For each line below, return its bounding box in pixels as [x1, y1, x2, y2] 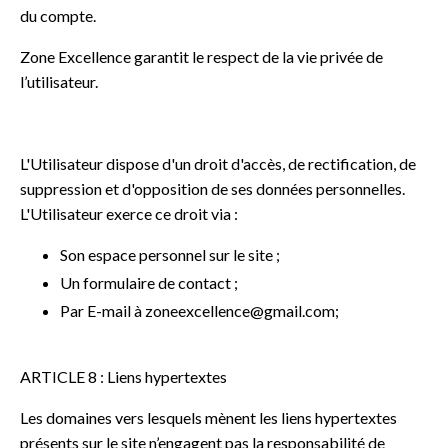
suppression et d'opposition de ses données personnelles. [20, 178, 405, 198]
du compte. [20, 5, 96, 25]
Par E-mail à [60, 301, 145, 321]
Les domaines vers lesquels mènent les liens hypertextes [20, 408, 397, 428]
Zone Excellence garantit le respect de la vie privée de [20, 46, 383, 66]
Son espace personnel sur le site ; [60, 244, 280, 264]
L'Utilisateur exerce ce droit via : [20, 203, 241, 223]
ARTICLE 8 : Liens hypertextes [20, 367, 227, 387]
